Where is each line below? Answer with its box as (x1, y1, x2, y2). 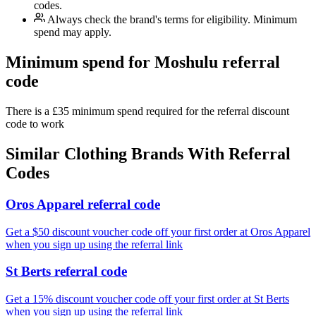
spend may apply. (34, 26, 111, 39)
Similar (6, 144, 64, 163)
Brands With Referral (127, 144, 291, 163)
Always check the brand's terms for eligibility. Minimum (45, 13, 297, 26)
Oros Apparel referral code (6, 196, 160, 212)
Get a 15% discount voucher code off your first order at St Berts (6, 292, 289, 305)
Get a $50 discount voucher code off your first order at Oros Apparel (6, 225, 310, 238)
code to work (6, 118, 64, 130)
